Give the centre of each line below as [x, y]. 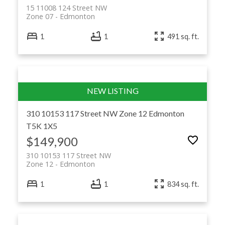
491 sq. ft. [183, 36]
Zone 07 [39, 16]
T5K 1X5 [41, 126]
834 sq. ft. [183, 184]
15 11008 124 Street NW [66, 8]
